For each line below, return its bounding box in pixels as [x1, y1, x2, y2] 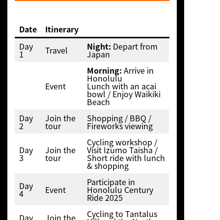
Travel [45, 44, 68, 56]
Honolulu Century [86, 183, 153, 195]
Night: [86, 40, 111, 52]
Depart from [110, 40, 158, 52]
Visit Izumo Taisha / [86, 143, 158, 156]
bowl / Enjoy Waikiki [86, 87, 161, 100]
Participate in [86, 175, 135, 188]
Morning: [86, 64, 122, 76]
